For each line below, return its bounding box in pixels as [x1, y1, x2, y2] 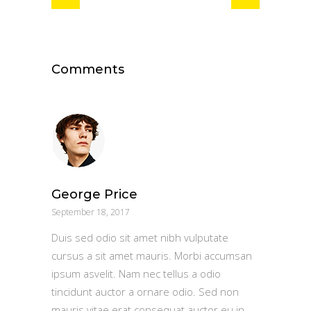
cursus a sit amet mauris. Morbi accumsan [51, 248, 252, 262]
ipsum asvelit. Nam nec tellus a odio [51, 266, 221, 280]
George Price [51, 186, 137, 202]
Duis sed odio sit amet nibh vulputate [51, 230, 228, 244]
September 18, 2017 [51, 205, 130, 218]
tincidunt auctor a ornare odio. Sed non [51, 284, 239, 299]
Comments [51, 61, 124, 77]
